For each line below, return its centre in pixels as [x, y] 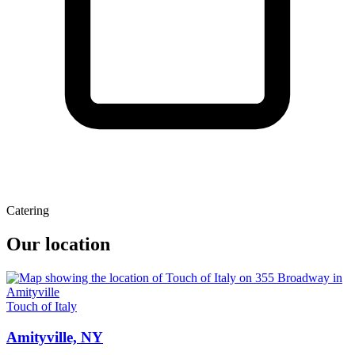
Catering [28, 211]
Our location [58, 244]
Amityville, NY [55, 337]
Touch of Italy [42, 307]
